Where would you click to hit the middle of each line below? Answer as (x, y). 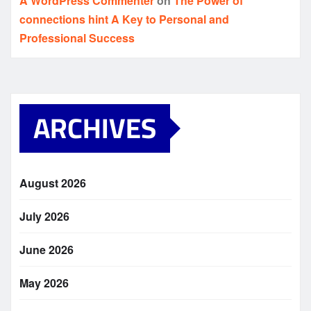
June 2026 (47, 250)
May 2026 (44, 283)
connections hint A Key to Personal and (124, 19)
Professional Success (77, 38)
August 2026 (53, 183)
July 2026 (44, 217)
